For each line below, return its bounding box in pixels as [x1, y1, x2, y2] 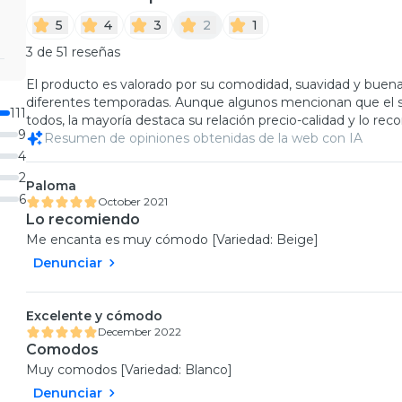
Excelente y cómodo [25, 308, 162, 325]
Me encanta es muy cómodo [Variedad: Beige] [25, 232, 319, 249]
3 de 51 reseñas [25, 44, 120, 61]
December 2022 [97, 325, 181, 339]
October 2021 [97, 195, 168, 209]
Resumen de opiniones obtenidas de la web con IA [43, 130, 363, 147]
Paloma [25, 178, 76, 195]
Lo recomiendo [25, 211, 140, 229]
